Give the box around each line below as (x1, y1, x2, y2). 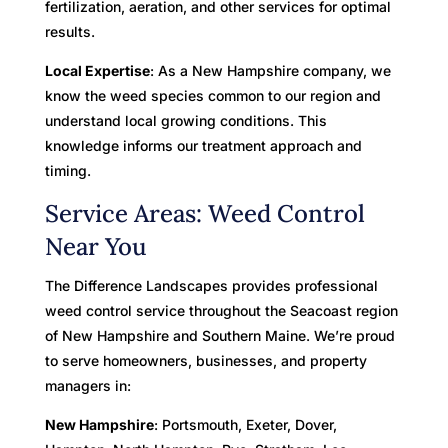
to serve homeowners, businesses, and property (44, 351, 367, 369)
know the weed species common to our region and (44, 86, 381, 104)
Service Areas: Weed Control (44, 197, 365, 229)
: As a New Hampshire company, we (149, 61, 391, 79)
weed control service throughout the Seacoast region (44, 301, 398, 319)
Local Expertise (44, 61, 150, 79)
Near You (44, 230, 147, 262)
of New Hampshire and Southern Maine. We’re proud (44, 326, 395, 344)
